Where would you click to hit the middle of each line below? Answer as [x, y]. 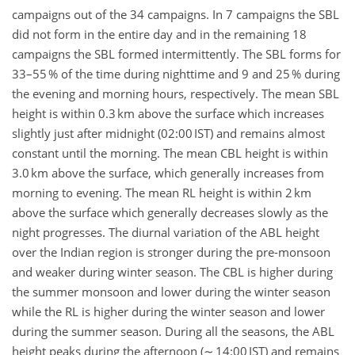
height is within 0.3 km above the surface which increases [168, 114]
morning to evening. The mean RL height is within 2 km [162, 193]
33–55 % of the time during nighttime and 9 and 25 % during [176, 74]
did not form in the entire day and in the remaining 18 [159, 34]
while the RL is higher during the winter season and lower [168, 312]
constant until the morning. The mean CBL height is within [170, 153]
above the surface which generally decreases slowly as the [170, 213]
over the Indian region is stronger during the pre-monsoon [171, 252]
